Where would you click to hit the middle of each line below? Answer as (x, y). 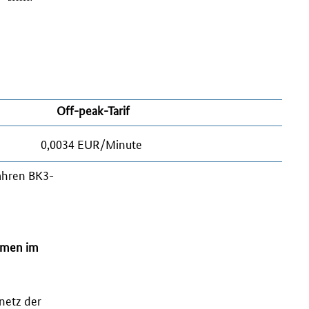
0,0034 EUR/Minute (92, 143)
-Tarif (116, 109)
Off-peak (80, 109)
